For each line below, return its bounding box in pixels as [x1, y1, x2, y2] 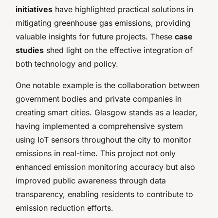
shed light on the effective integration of [44, 45, 193, 55]
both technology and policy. [16, 58, 118, 69]
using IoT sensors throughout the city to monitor [16, 134, 191, 145]
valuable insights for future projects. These [16, 31, 175, 41]
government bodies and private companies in [16, 93, 182, 104]
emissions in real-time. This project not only [16, 148, 176, 158]
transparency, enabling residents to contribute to [16, 189, 193, 199]
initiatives [16, 4, 53, 14]
